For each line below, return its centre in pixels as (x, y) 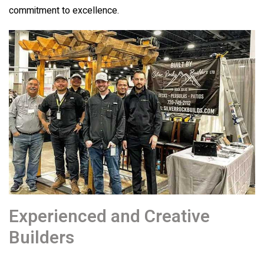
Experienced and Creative (109, 217)
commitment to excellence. (64, 11)
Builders (42, 238)
